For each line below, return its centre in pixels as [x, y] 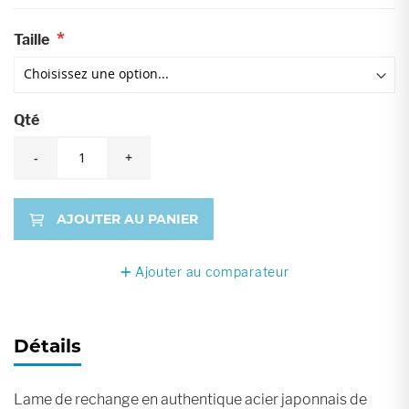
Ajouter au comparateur [212, 272]
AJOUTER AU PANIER [127, 219]
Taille [31, 39]
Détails [47, 346]
